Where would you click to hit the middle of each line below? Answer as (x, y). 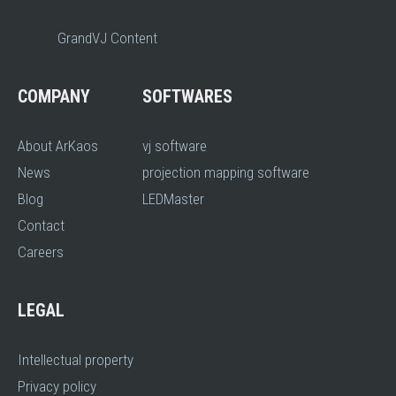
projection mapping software (226, 172)
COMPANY (54, 96)
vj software (175, 146)
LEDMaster (173, 199)
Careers (41, 252)
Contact (41, 225)
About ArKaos (58, 146)
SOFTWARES (187, 96)
